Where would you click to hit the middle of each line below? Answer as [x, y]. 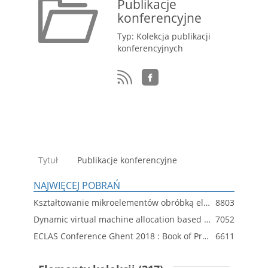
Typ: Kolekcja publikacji [164, 36]
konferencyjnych [150, 48]
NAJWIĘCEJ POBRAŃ [77, 186]
